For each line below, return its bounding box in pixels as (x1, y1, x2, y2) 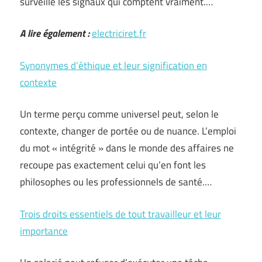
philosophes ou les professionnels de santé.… (20, 174, 212, 189)
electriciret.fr (92, 26, 146, 41)
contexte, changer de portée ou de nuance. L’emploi (20, 123, 236, 139)
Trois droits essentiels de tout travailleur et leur (20, 206, 221, 222)
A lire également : (20, 26, 89, 41)
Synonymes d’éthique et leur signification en (20, 57, 207, 73)
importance (20, 223, 68, 239)
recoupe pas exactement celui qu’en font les (20, 157, 206, 173)
